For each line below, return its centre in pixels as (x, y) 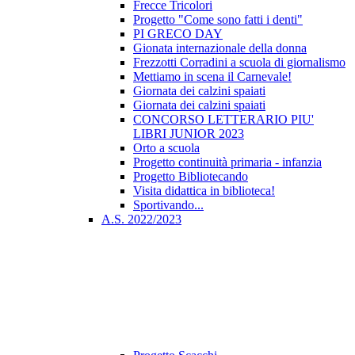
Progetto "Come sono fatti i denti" (218, 20)
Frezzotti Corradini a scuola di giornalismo (239, 63)
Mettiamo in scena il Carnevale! (212, 77)
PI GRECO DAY (178, 34)
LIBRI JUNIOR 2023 (189, 134)
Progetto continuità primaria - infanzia (227, 162)
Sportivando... (168, 205)
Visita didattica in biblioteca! (204, 191)
